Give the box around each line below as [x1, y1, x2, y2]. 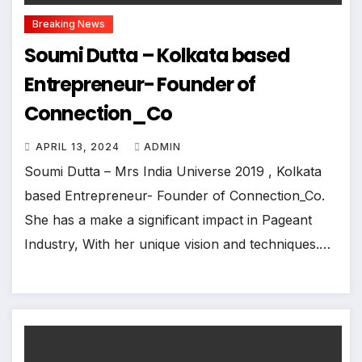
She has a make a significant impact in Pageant [24, 211, 312, 228]
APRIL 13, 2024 [36, 140, 123, 153]
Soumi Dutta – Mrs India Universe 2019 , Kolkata [24, 162, 322, 179]
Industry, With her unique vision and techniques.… [24, 235, 330, 252]
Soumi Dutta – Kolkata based [24, 41, 158, 69]
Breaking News [32, 17, 105, 30]
